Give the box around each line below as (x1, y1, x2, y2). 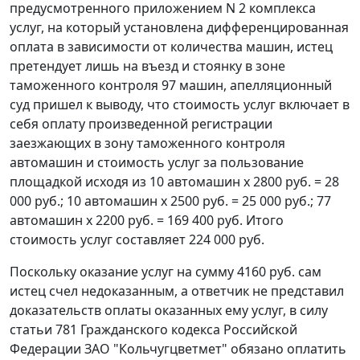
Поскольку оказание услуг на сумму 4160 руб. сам (10, 263, 321, 281)
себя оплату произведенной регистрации (10, 115, 272, 133)
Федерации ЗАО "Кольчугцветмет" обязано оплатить (10, 340, 346, 358)
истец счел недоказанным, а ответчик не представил (10, 282, 344, 301)
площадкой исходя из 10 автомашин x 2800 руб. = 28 (10, 173, 339, 191)
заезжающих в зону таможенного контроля (10, 134, 285, 153)
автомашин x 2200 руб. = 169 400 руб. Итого (10, 211, 284, 230)
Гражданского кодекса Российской (77, 321, 297, 339)
